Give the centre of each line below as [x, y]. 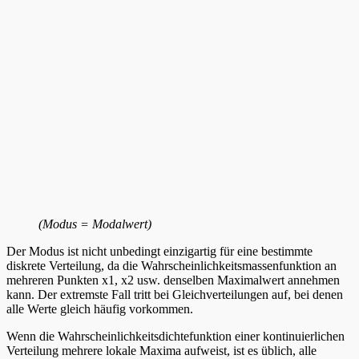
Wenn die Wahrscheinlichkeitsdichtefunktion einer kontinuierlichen [175, 336]
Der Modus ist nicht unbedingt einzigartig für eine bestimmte [159, 251]
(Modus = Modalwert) [95, 224]
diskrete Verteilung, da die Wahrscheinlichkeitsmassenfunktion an [171, 265]
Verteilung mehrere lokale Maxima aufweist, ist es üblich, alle [161, 350]
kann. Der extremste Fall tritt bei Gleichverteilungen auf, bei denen [175, 294]
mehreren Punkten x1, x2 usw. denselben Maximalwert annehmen [173, 280]
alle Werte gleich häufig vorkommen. [100, 309]
